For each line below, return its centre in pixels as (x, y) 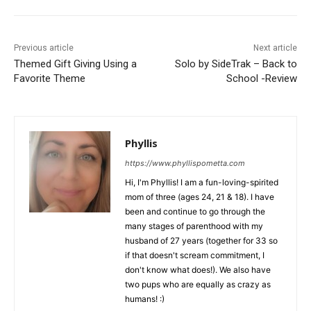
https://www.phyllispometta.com (185, 163)
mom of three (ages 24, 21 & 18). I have (200, 197)
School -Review (261, 79)
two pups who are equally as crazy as (198, 285)
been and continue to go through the (195, 212)
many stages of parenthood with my (194, 226)
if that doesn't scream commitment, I (195, 255)
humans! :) (145, 299)
